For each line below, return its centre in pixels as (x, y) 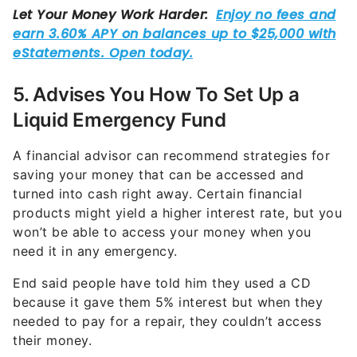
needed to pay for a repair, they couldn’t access (167, 293)
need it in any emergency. (95, 223)
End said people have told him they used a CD (162, 255)
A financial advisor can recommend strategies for (171, 127)
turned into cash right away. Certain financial (157, 165)
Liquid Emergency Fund (120, 92)
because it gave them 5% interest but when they (168, 274)
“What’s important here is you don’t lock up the (164, 344)
